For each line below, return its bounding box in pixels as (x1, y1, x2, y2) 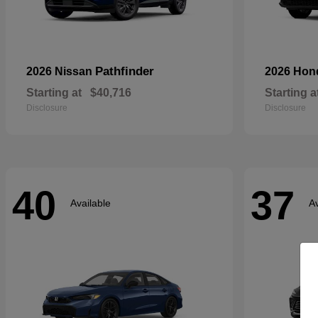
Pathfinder (95, 65, 154, 78)
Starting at (26, 87, 82, 99)
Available (70, 197, 111, 209)
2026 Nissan (26, 65, 95, 77)
